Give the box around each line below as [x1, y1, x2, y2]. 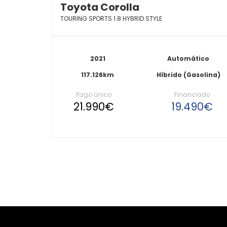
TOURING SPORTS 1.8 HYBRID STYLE [60, 14, 162, 23]
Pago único [76, 90, 111, 99]
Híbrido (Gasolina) [156, 70, 220, 80]
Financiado [174, 90, 210, 99]
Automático [167, 54, 209, 63]
